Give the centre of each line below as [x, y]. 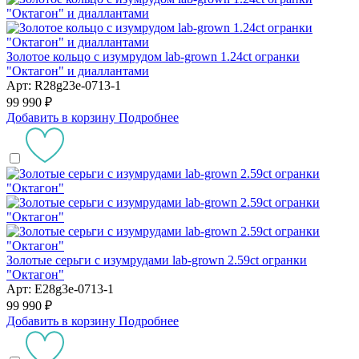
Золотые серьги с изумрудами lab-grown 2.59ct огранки [157, 260]
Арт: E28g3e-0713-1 [60, 289]
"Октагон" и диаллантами [78, 71]
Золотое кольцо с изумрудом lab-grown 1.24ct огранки [153, 57]
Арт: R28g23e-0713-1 [64, 86]
